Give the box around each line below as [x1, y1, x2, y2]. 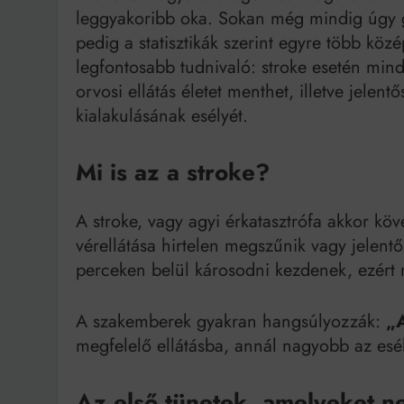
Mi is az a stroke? [76, 155, 270, 190]
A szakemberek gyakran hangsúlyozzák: [76, 308, 386, 335]
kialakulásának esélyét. [76, 103, 248, 130]
